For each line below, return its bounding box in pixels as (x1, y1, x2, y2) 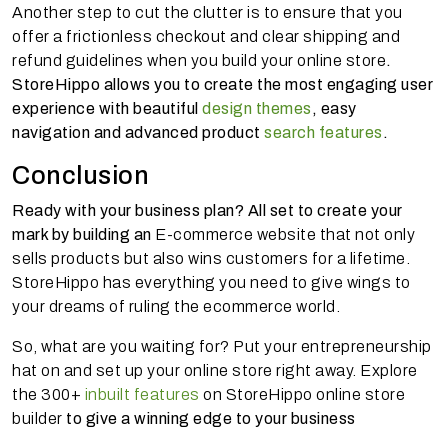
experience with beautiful (12, 99, 202, 117)
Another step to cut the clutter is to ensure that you (12, 3, 403, 21)
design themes (202, 99, 312, 117)
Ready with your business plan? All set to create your (12, 201, 403, 219)
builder (12, 409, 63, 427)
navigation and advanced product (12, 123, 264, 141)
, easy (311, 99, 357, 117)
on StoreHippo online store (199, 385, 405, 403)
